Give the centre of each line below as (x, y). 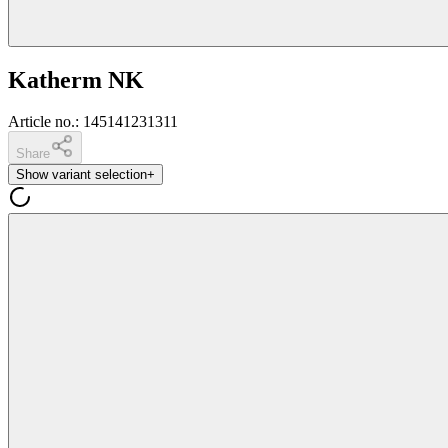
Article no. (41, 122)
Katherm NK (76, 79)
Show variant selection (81, 175)
